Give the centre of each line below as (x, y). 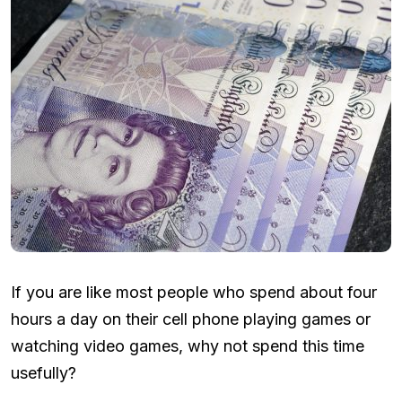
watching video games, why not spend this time (188, 345)
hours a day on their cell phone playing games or (191, 319)
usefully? (44, 372)
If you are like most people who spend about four (194, 292)
